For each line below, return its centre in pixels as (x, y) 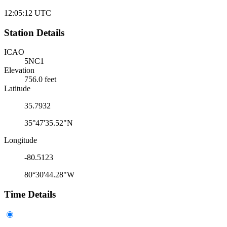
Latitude (17, 89)
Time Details (30, 195)
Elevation (19, 70)
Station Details (34, 32)
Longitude (21, 140)
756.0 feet (40, 80)
